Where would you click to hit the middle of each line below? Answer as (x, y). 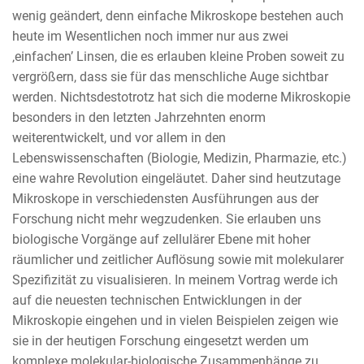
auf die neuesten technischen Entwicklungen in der (157, 300)
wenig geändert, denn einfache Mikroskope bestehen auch (178, 15)
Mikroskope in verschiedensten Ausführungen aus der (165, 198)
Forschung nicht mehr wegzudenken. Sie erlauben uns (167, 219)
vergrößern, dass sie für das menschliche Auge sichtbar (170, 76)
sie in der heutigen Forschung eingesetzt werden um (160, 340)
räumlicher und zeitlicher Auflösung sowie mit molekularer (178, 259)
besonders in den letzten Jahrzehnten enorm (139, 117)
